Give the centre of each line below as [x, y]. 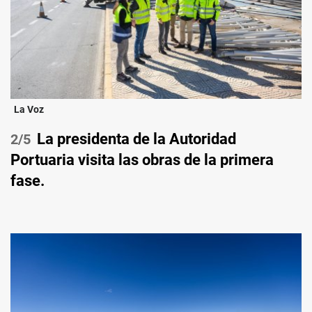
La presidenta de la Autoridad [136, 139]
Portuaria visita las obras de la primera [142, 160]
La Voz [29, 110]
